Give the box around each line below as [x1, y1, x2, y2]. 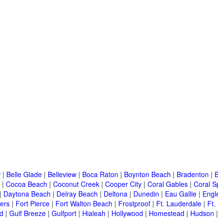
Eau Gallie [165, 189, 197, 199]
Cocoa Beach [6, 179, 47, 189]
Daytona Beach [3, 189, 51, 199]
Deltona [104, 189, 127, 199]
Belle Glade [6, 169, 42, 180]
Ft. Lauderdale [156, 199, 201, 209]
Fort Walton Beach [55, 199, 112, 209]
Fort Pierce [16, 199, 50, 209]
